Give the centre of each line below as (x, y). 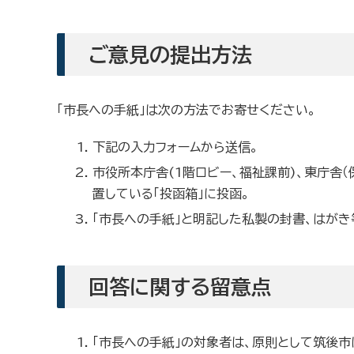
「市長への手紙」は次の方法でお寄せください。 (186, 110)
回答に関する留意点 (180, 287)
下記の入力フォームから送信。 (175, 147)
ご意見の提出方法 (170, 55)
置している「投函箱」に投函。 (171, 194)
